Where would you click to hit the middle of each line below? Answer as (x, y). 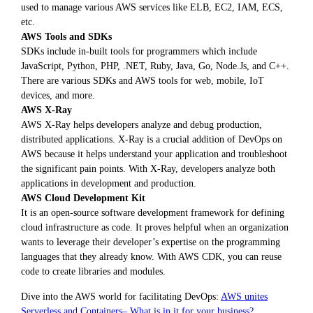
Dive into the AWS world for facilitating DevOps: (121, 296)
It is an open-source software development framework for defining (153, 213)
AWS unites (244, 296)
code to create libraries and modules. (93, 271)
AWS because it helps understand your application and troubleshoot (154, 154)
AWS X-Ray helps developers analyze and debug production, (141, 125)
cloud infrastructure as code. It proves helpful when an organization (155, 227)
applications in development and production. (109, 183)
